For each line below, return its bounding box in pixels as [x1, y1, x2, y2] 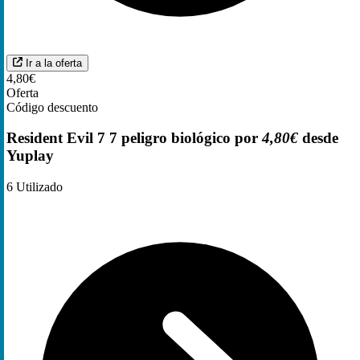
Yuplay [6, 147, 54, 165]
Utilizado [13, 180, 63, 194]
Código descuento [6, 100, 98, 114]
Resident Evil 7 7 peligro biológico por [6, 129, 262, 147]
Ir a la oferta [26, 56, 82, 69]
